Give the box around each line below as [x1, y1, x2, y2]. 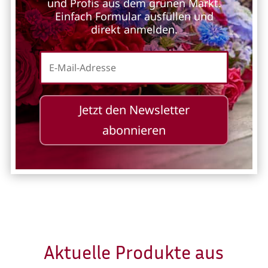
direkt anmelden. [90, 22, 178, 36]
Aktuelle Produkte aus [44, 240, 224, 263]
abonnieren [102, 121, 166, 138]
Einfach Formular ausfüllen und [54, 8, 214, 23]
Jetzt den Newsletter [78, 101, 190, 118]
